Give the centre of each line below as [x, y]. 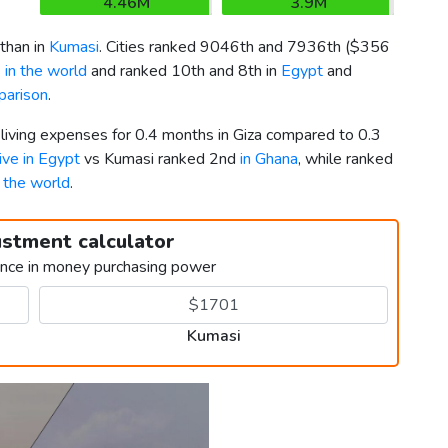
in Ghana [269, 159]
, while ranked [345, 159]
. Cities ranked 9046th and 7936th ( [224, 47]
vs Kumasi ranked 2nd [160, 159]
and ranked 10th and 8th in [184, 71]
